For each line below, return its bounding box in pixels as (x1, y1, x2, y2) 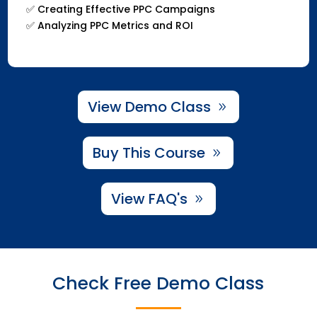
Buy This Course (93, 142, 206, 163)
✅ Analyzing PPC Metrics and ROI (25, 18, 193, 33)
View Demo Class (87, 96, 211, 117)
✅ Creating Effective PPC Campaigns (25, 1, 215, 16)
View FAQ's (110, 188, 188, 209)
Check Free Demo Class (52, 270, 265, 296)
